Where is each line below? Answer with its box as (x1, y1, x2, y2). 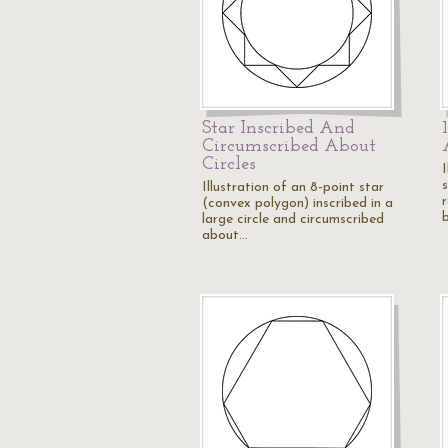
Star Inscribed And (202, 119, 355, 138)
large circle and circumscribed (202, 212, 384, 227)
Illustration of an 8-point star (202, 180, 384, 195)
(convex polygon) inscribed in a (202, 196, 393, 211)
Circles (202, 155, 256, 174)
